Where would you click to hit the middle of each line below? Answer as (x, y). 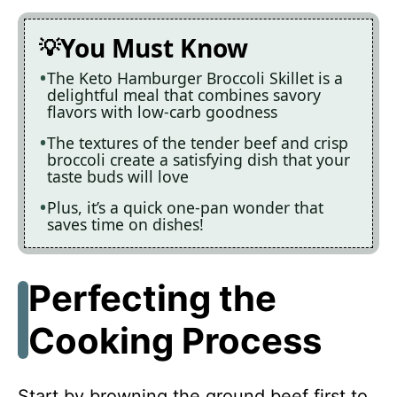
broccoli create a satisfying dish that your (198, 159)
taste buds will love (118, 176)
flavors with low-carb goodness (162, 111)
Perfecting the (152, 298)
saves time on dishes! (125, 224)
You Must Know (154, 47)
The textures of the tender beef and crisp (198, 142)
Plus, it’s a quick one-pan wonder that (185, 207)
